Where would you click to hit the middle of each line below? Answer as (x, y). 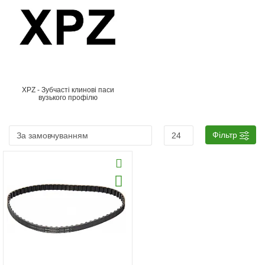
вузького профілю (68, 98)
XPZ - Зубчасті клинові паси (68, 90)
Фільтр (225, 135)
